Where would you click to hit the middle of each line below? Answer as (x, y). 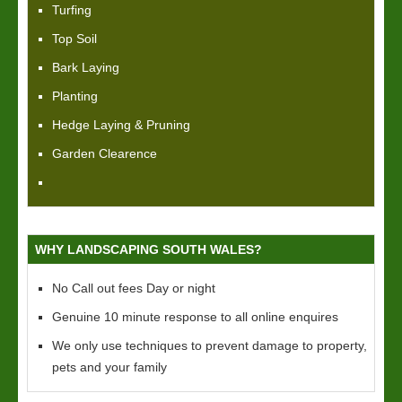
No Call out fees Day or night (134, 288)
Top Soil (74, 39)
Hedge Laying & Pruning (121, 125)
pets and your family (109, 367)
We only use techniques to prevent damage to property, (210, 345)
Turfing (72, 10)
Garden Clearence (105, 153)
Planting (75, 96)
